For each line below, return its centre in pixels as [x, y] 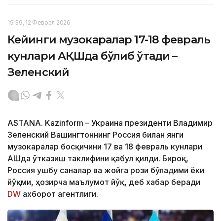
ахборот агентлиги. [59, 194]
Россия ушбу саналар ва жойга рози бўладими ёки [106, 170]
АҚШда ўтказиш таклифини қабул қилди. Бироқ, [98, 158]
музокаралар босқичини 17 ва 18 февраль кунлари [105, 146]
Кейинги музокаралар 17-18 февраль [109, 39]
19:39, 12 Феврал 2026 [39, 22]
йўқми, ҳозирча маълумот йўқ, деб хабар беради [104, 182]
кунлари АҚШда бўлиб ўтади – [92, 56]
